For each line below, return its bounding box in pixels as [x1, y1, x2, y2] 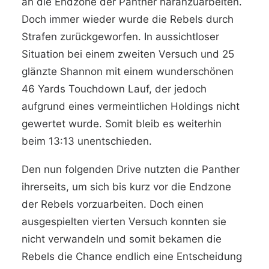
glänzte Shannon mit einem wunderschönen [22, 65, 234, 77]
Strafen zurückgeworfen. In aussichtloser [22, 31, 219, 43]
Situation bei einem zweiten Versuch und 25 [22, 48, 234, 60]
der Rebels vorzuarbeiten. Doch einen [22, 198, 204, 210]
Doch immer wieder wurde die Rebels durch [22, 13, 234, 25]
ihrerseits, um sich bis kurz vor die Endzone [22, 181, 231, 193]
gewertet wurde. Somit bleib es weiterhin [22, 118, 222, 130]
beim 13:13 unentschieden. [22, 135, 152, 147]
